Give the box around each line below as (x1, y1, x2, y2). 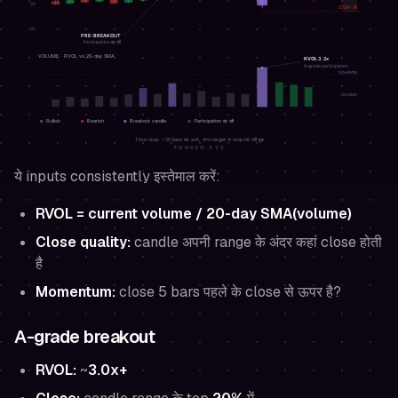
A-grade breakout (14, 324, 155, 348)
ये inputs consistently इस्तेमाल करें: (14, 166, 220, 186)
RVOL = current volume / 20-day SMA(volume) (36, 203, 352, 223)
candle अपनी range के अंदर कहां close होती (131, 232, 382, 251)
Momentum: (36, 282, 115, 301)
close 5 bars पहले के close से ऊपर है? (115, 282, 341, 301)
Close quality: (36, 232, 131, 251)
